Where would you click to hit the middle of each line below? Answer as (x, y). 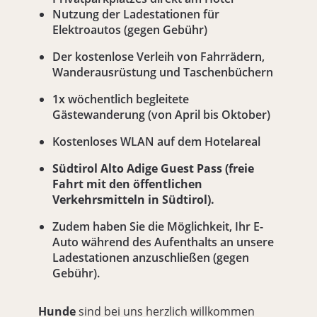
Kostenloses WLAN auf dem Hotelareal (157, 142)
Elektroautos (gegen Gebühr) (130, 30)
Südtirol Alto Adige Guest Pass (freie (154, 169)
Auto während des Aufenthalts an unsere (163, 242)
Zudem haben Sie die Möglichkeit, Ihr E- (158, 227)
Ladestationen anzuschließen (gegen (151, 258)
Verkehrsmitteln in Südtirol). (134, 200)
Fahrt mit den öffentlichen (128, 184)
